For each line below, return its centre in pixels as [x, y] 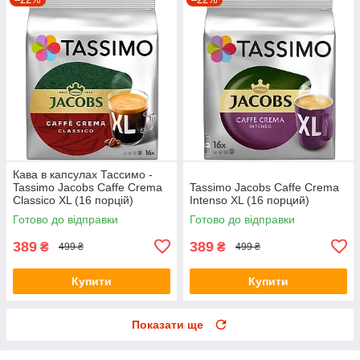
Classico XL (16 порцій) [73, 200]
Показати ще [168, 324]
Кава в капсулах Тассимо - [83, 174]
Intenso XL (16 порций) [250, 200]
